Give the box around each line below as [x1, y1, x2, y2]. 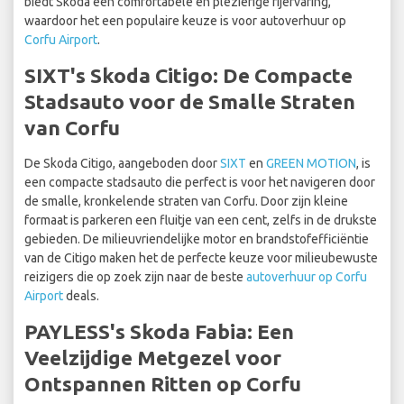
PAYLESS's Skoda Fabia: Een [24, 320, 294, 344]
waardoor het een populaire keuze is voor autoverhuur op [24, 14, 346, 29]
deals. [63, 289, 99, 304]
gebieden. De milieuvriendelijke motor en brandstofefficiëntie [24, 232, 369, 247]
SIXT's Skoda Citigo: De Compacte [24, 64, 353, 87]
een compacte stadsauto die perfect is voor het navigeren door [24, 175, 375, 190]
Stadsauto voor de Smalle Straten [24, 90, 355, 114]
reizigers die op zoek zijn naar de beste [24, 270, 246, 285]
